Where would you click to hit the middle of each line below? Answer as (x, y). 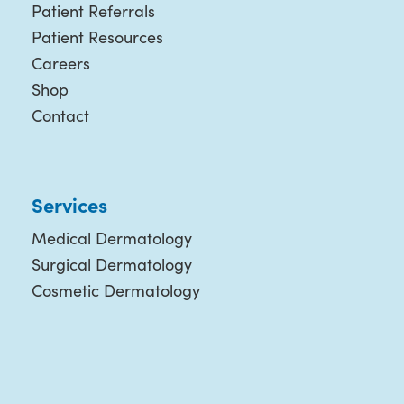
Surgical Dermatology (111, 264)
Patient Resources (97, 37)
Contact (60, 115)
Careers (60, 63)
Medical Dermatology (111, 238)
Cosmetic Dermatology (115, 290)
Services (69, 204)
